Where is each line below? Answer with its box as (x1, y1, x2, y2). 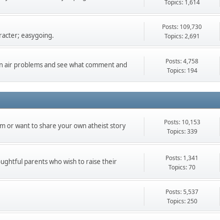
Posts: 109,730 (162, 23, 202, 31)
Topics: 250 (166, 197, 197, 205)
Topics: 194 (166, 66, 197, 75)
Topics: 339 (166, 127, 197, 136)
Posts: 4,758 (165, 56, 198, 65)
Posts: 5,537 (165, 188, 198, 196)
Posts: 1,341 (165, 153, 198, 162)
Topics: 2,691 (164, 32, 200, 40)
